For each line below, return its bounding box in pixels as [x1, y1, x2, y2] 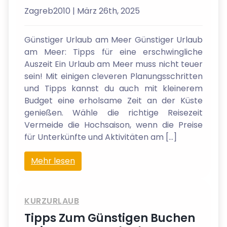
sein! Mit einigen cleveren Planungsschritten [24, 70, 203, 82]
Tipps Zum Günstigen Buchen [24, 210, 195, 226]
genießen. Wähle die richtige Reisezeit [24, 107, 203, 119]
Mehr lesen [31, 155, 75, 167]
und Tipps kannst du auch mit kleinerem [24, 83, 203, 94]
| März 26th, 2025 [72, 5, 140, 17]
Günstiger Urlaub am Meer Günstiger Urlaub [24, 34, 203, 46]
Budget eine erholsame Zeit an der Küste [24, 95, 203, 106]
